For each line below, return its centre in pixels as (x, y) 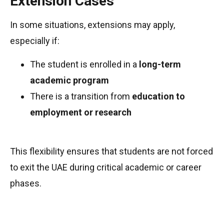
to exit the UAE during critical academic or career (106, 167)
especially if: (35, 41)
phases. (26, 183)
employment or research (81, 112)
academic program (69, 80)
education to (158, 96)
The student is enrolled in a (84, 64)
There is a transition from (81, 96)
